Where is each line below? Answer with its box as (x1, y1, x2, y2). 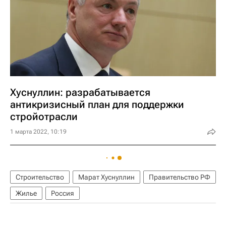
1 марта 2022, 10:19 (10, 128, 67, 135)
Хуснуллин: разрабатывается (10, 86, 150, 98)
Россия (51, 189, 74, 197)
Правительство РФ (149, 173, 210, 181)
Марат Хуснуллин (78, 173, 135, 181)
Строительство (16, 173, 64, 181)
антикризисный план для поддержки (10, 98, 184, 110)
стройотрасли (10, 110, 78, 123)
